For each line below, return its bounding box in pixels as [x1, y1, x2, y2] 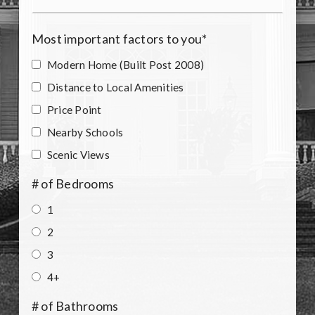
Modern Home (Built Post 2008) [46, 58, 205, 71]
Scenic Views [46, 148, 110, 161]
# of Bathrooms [31, 297, 119, 314]
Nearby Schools [46, 125, 124, 139]
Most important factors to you [31, 30, 202, 46]
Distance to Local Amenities [46, 80, 184, 94]
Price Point [46, 103, 102, 116]
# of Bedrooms [31, 175, 115, 191]
